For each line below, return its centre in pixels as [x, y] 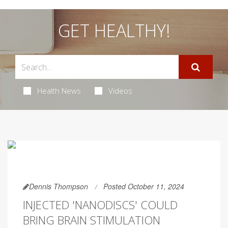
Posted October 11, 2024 [144, 186]
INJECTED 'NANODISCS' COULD [100, 205]
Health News [59, 91]
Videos [120, 91]
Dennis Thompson [59, 186]
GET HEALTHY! [114, 31]
